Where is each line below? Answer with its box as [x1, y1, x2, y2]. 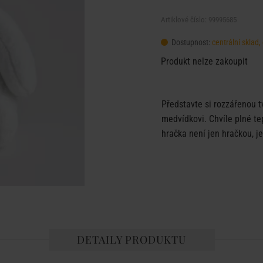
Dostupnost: [170, 38, 212, 47]
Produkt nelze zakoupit [161, 56, 248, 67]
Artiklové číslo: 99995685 [161, 15, 237, 24]
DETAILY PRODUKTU [77, 232, 186, 247]
